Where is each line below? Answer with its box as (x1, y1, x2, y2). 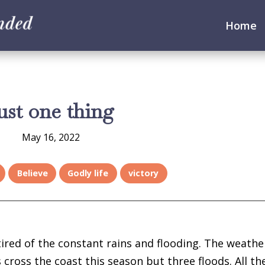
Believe (17, 167, 48, 179)
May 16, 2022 (21, 130, 80, 144)
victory (128, 167, 159, 179)
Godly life (67, 167, 109, 179)
